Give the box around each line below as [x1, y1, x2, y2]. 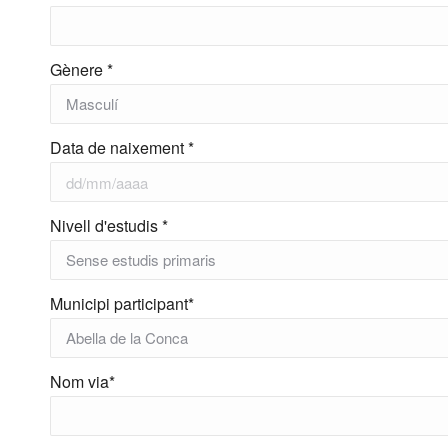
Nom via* [50, 370, 115, 393]
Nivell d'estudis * [50, 214, 168, 237]
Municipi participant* [50, 292, 194, 315]
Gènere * [50, 58, 113, 81]
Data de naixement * [50, 136, 194, 159]
